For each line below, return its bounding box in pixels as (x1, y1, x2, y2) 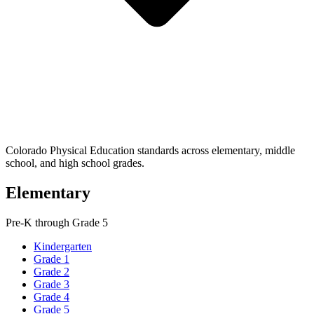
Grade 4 (34, 290, 69, 303)
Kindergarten (34, 240, 92, 252)
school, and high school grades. (6, 156, 144, 169)
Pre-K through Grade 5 (6, 216, 108, 228)
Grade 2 (34, 265, 69, 278)
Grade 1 (34, 252, 69, 265)
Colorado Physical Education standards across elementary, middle (6, 144, 295, 156)
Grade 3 (34, 278, 69, 290)
